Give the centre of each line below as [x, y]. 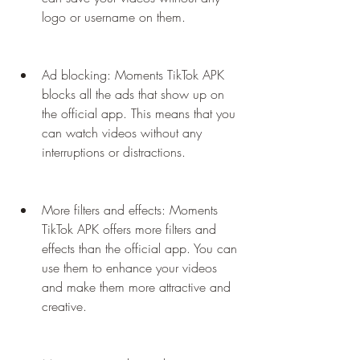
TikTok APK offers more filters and [129, 229]
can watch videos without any [122, 133]
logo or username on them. [114, 17]
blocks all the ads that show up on [133, 94]
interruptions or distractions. [114, 152]
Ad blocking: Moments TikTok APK [133, 75]
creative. [64, 306]
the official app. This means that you [139, 113]
